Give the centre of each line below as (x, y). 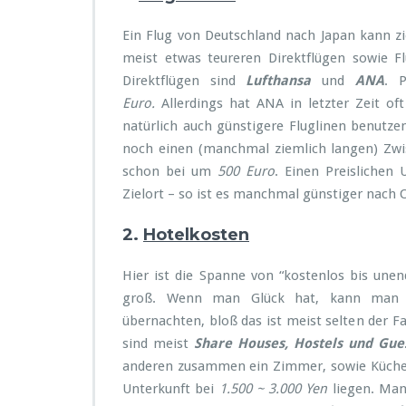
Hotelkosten (196, 235)
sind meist (158, 343)
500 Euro (246, 171)
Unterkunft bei (169, 389)
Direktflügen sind (184, 81)
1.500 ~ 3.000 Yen (271, 389)
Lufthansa (279, 81)
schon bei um (170, 171)
